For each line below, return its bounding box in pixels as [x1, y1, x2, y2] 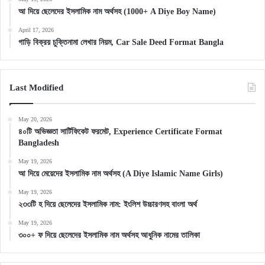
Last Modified [9, 83, 63, 93]
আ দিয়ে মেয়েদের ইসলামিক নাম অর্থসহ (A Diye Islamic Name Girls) [18, 169, 223, 179]
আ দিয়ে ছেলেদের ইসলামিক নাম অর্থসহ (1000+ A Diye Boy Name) [18, 7, 216, 17]
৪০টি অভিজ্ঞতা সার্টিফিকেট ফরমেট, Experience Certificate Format [18, 127, 222, 137]
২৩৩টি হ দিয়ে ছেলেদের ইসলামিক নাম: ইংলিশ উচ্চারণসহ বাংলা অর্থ [18, 200, 197, 209]
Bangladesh [18, 138, 59, 148]
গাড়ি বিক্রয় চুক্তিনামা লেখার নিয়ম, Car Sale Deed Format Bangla [18, 38, 224, 47]
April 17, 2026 [18, 27, 54, 34]
